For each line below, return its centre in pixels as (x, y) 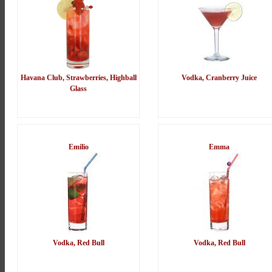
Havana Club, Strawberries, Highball (78, 78)
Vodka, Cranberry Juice (219, 78)
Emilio (78, 147)
